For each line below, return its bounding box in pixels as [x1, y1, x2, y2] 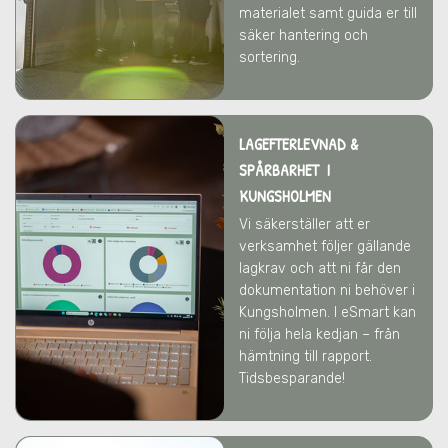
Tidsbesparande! [239, 370, 345, 387]
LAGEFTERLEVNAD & [239, 133, 358, 155]
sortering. [239, 49, 300, 66]
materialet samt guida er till [239, 5, 417, 22]
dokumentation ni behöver [239, 282, 412, 299]
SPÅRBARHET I [239, 159, 330, 181]
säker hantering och [239, 27, 368, 44]
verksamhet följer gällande [239, 238, 411, 255]
